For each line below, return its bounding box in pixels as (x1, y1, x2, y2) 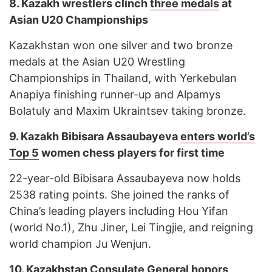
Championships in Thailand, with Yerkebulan (9, 72, 237, 85)
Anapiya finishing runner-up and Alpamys (9, 88, 220, 101)
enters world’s (180, 130, 255, 143)
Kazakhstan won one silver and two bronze (9, 39, 233, 52)
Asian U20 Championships (9, 13, 148, 27)
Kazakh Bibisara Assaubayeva (21, 130, 180, 143)
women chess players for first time (39, 146, 225, 160)
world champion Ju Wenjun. (9, 237, 151, 251)
